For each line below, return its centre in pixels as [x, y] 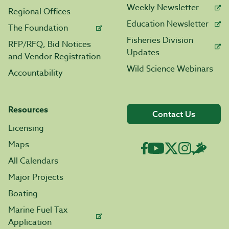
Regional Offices [39, 12]
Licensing [26, 128]
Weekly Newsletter [163, 8]
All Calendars [33, 161]
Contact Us [174, 114]
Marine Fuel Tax [38, 210]
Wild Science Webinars [170, 69]
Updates [143, 53]
